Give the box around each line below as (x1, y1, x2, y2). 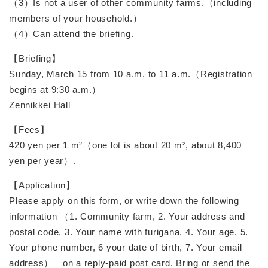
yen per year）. (9, 155, 76, 166)
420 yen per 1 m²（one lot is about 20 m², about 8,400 (9, 139, 242, 150)
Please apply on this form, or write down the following (9, 195, 239, 206)
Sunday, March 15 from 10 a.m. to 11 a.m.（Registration (9, 68, 252, 79)
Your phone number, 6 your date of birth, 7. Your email (9, 242, 242, 252)
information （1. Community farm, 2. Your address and (9, 211, 245, 221)
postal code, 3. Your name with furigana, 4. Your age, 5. (9, 226, 248, 237)
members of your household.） (9, 13, 142, 23)
